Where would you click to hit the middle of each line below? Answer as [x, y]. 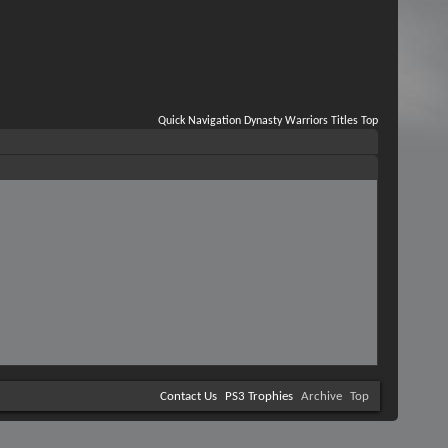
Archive [321, 396]
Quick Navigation [199, 121]
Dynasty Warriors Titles [301, 121]
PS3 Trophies [259, 396]
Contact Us [188, 396]
